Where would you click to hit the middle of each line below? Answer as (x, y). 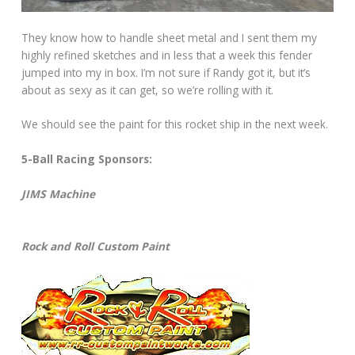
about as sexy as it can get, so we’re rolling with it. (148, 90)
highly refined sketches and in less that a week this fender (167, 55)
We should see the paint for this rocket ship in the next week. (175, 124)
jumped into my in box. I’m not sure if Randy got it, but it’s (166, 72)
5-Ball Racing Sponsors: (87, 159)
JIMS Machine (59, 194)
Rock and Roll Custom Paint (96, 246)
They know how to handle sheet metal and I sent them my (170, 37)
